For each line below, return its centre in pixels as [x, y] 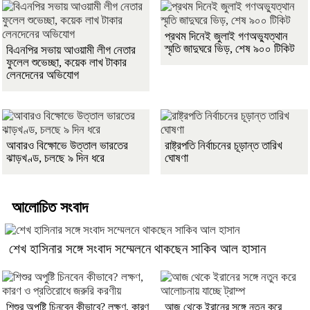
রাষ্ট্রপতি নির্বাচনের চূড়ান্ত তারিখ [224, 146]
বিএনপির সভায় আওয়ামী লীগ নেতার [71, 51]
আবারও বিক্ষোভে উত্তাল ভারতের [67, 146]
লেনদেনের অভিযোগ [43, 75]
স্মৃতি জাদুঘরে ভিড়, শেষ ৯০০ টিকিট [230, 49]
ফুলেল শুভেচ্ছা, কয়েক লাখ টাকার [66, 63]
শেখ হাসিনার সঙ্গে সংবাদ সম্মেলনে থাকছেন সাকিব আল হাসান [137, 249]
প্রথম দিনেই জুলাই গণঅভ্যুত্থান [226, 37]
